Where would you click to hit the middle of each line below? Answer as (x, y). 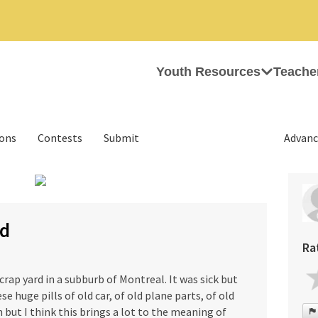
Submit (121, 138)
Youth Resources (208, 72)
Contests (60, 138)
